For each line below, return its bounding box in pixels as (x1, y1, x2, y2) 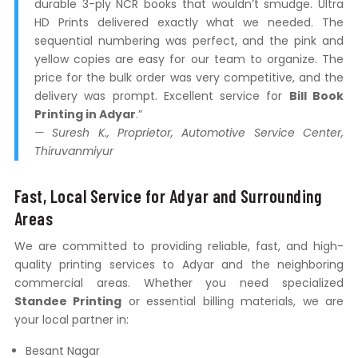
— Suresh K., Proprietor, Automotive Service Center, (34, 125, 344, 141)
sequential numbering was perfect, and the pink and (34, 33, 344, 50)
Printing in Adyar (34, 106, 136, 123)
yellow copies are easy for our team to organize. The (34, 51, 344, 68)
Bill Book (288, 88, 344, 105)
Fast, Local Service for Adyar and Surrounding (14, 185, 322, 207)
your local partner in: (14, 312, 129, 328)
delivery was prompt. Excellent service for (34, 88, 289, 105)
